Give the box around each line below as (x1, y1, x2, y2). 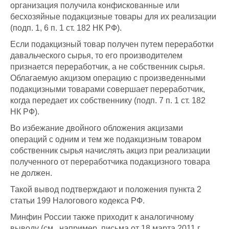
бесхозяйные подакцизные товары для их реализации (10, 12, 216, 21)
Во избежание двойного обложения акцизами (10, 124, 183, 133)
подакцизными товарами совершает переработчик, (10, 85, 205, 94)
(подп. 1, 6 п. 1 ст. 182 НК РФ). (10, 24, 122, 33)
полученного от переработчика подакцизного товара (10, 157, 210, 167)
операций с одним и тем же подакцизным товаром (10, 135, 201, 144)
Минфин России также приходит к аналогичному (10, 213, 194, 222)
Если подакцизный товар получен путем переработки (10, 40, 214, 49)
